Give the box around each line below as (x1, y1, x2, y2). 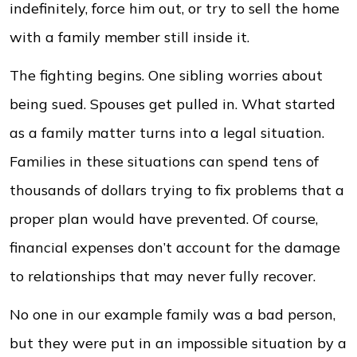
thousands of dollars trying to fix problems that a (10, 181, 344, 199)
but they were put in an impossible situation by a (10, 334, 347, 352)
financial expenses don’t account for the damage (10, 238, 340, 257)
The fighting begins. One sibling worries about (10, 66, 323, 84)
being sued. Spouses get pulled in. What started (10, 95, 335, 113)
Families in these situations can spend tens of (10, 152, 319, 171)
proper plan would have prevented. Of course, (10, 210, 318, 228)
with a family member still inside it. (10, 28, 249, 46)
